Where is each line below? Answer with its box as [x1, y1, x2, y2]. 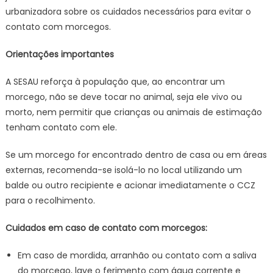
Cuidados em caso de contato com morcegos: [5, 222, 207, 234]
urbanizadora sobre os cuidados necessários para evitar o [5, 5, 251, 18]
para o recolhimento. [5, 194, 95, 207]
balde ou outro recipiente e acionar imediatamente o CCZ [5, 179, 255, 191]
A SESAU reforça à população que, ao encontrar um [5, 76, 225, 88]
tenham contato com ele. [5, 121, 117, 133]
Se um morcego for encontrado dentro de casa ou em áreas [5, 149, 267, 161]
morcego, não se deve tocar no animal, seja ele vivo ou [5, 91, 242, 103]
